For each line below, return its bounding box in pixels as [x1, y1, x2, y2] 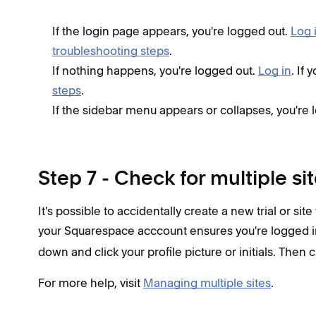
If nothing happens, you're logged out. [52, 63, 258, 78]
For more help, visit [38, 276, 143, 290]
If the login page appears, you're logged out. [52, 24, 291, 38]
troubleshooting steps [52, 44, 169, 58]
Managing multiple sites [143, 276, 271, 290]
